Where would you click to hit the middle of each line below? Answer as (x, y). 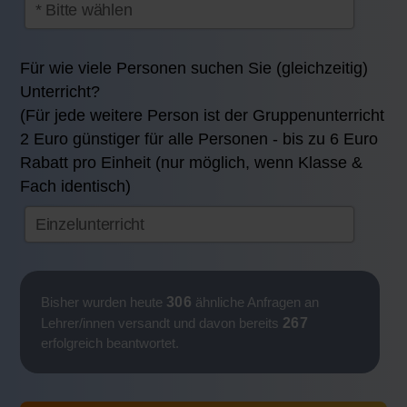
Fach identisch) (76, 187)
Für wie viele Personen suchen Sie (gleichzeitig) (194, 69)
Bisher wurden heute (103, 302)
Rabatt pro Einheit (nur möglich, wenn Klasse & (192, 163)
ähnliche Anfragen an (256, 302)
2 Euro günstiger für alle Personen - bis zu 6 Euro (199, 139)
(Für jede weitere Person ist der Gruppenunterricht (203, 116)
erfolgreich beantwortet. (109, 342)
